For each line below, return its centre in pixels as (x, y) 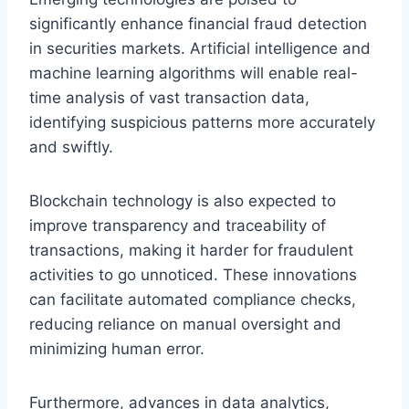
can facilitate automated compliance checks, (193, 299)
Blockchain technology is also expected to (183, 200)
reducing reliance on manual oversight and (185, 324)
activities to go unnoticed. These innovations (193, 274)
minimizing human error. (117, 348)
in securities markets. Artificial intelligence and (200, 48)
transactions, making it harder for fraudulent (191, 250)
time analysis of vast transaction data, (169, 97)
